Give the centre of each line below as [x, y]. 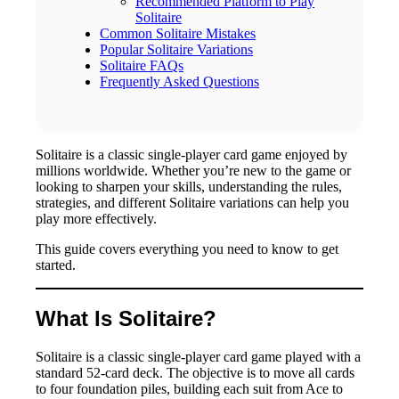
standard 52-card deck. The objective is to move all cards [195, 373]
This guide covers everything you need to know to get [187, 248]
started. [56, 265]
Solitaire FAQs [142, 65]
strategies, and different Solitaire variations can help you [192, 202]
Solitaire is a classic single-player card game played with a [198, 357]
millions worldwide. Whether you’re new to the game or [193, 170]
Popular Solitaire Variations [176, 49]
